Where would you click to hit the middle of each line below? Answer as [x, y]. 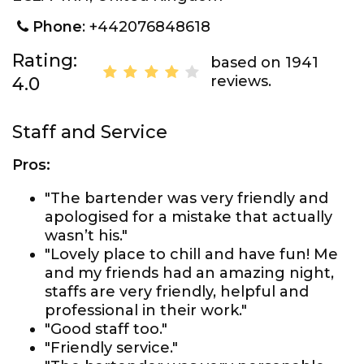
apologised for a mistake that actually [188, 217]
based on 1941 [264, 63]
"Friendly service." [111, 348]
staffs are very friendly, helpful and [177, 292]
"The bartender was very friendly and [186, 198]
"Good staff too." [106, 329]
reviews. [240, 81]
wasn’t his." [86, 236]
